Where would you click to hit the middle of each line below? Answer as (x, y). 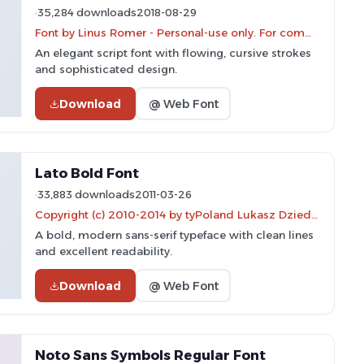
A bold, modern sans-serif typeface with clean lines (174, 235)
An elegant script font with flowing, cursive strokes (173, 53)
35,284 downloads (87, 13)
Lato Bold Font (87, 173)
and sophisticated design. (106, 69)
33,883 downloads (86, 195)
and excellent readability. (104, 251)
